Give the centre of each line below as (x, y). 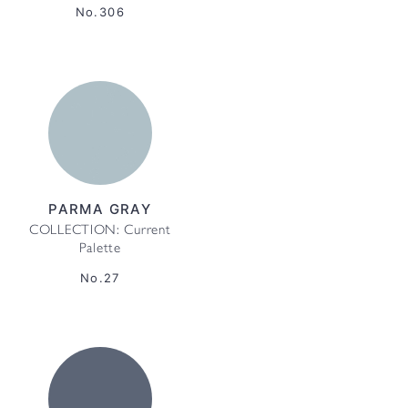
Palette (100, 250)
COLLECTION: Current (100, 231)
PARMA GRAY (100, 209)
